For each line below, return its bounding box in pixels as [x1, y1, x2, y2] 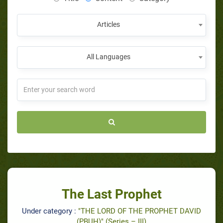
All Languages [87, 52, 130, 61]
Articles [97, 20, 120, 28]
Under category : [22, 206, 78, 216]
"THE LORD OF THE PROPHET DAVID [78, 206, 201, 216]
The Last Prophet [61, 186, 162, 202]
